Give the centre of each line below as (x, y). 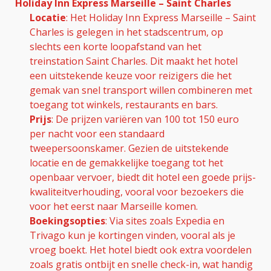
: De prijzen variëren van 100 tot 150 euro (145, 119)
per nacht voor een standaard (97, 133)
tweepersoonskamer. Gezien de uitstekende (129, 148)
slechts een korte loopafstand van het (116, 46)
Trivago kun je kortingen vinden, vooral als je (132, 235)
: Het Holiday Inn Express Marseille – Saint (161, 17)
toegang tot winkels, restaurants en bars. (124, 104)
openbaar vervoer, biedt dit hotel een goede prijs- (143, 177)
